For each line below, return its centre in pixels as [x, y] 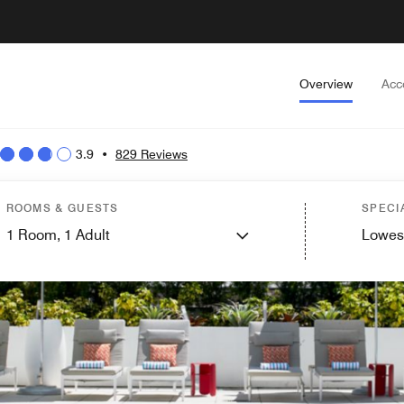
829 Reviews [151, 154]
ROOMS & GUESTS [62, 208]
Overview [326, 84]
